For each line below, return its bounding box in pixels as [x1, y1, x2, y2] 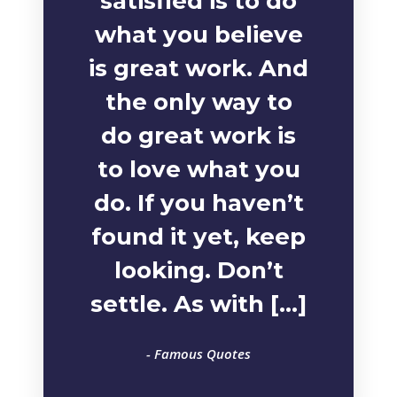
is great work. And [89, 54, 308, 82]
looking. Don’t [113, 256, 284, 284]
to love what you [97, 155, 300, 183]
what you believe [94, 20, 303, 49]
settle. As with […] [90, 290, 307, 318]
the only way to [105, 88, 292, 116]
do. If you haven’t [93, 189, 304, 217]
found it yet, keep [91, 222, 306, 251]
